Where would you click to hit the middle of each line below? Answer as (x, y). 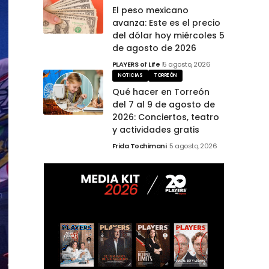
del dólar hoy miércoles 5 (168, 36)
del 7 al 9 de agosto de (163, 104)
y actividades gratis (156, 129)
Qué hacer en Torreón (161, 92)
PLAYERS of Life (136, 65)
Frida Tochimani (139, 146)
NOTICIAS (130, 75)
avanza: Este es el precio (166, 23)
